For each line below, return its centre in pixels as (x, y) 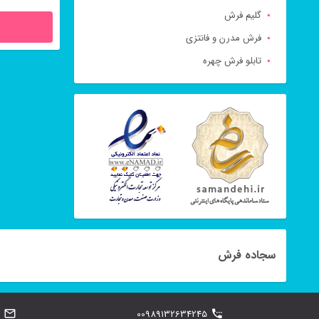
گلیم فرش (242, 15)
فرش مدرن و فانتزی (223, 38)
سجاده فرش (246, 255)
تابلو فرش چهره (232, 61)
